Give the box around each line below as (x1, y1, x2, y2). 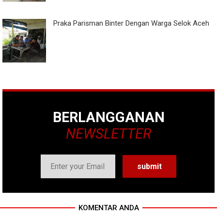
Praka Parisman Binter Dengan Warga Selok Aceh (53, 19, 209, 28)
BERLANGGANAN (52, 109, 165, 126)
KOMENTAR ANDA (78, 203, 139, 213)
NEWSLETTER (66, 125, 151, 142)
